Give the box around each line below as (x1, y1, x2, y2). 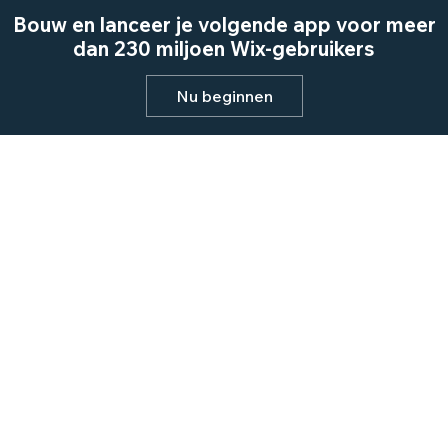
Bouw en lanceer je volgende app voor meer (12, 12, 436, 37)
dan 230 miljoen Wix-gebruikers (73, 36, 375, 61)
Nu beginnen (175, 86, 273, 106)
